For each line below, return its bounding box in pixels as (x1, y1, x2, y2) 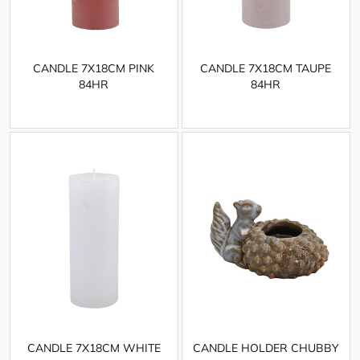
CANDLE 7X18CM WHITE (27, 341, 161, 356)
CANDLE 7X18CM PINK (33, 61, 155, 76)
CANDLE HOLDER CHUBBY (192, 341, 339, 356)
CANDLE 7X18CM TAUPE (200, 61, 332, 76)
